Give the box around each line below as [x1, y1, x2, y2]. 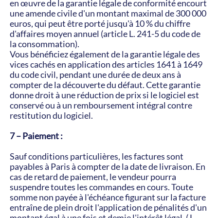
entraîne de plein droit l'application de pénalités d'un [10, 202, 207, 213]
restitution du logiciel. [10, 110, 93, 121]
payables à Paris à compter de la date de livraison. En [10, 161, 205, 172]
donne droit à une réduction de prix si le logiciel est [10, 90, 199, 100]
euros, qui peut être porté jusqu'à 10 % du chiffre [10, 18, 190, 29]
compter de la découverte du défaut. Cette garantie [10, 79, 200, 90]
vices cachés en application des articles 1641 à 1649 [10, 59, 202, 70]
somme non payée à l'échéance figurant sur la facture [10, 192, 206, 202]
